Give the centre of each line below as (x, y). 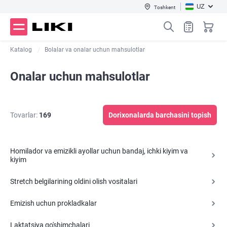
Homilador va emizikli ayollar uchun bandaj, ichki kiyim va (99, 151)
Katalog (21, 50)
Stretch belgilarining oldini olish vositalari (74, 181)
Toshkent (165, 7)
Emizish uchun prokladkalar (53, 203)
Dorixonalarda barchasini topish (160, 115)
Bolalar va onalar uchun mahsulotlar (95, 50)
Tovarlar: (24, 115)
